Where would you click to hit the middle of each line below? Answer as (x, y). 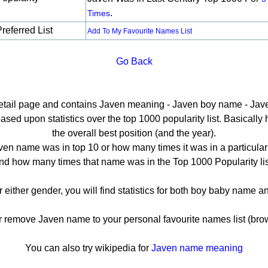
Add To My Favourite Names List (140, 31)
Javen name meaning (197, 248)
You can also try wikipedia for (88, 248)
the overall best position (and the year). (134, 133)
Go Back (134, 61)
